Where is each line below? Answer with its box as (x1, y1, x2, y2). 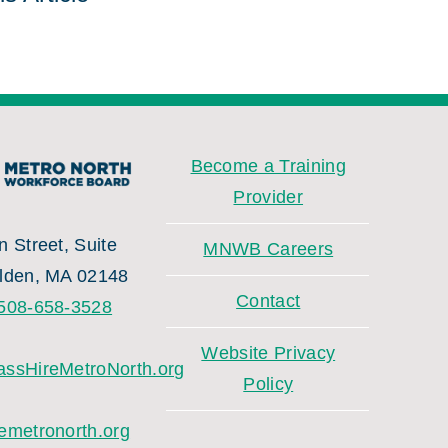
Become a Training (190, 156, 346, 176)
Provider (233, 187, 304, 207)
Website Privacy (201, 343, 336, 363)
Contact (236, 291, 301, 311)
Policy (243, 374, 294, 394)
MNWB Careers (203, 239, 334, 259)
